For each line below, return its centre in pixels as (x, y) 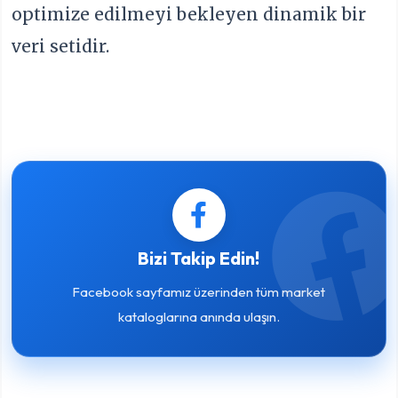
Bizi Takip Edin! (199, 258)
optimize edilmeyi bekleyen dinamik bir (189, 15)
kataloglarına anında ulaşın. (199, 316)
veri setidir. (61, 47)
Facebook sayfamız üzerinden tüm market (199, 291)
